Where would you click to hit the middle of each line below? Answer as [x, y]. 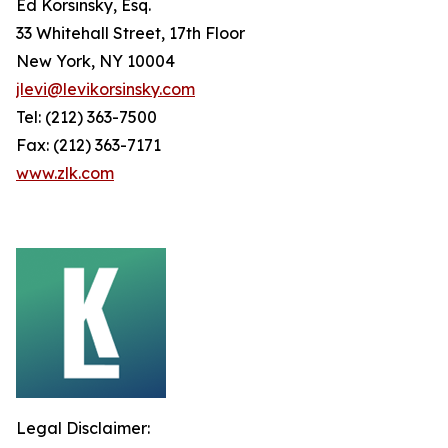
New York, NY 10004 [95, 61]
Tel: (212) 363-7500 [86, 117]
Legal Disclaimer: [83, 428]
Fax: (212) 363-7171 [88, 145]
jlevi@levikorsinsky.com [105, 89]
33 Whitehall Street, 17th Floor [130, 33]
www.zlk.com [65, 173]
